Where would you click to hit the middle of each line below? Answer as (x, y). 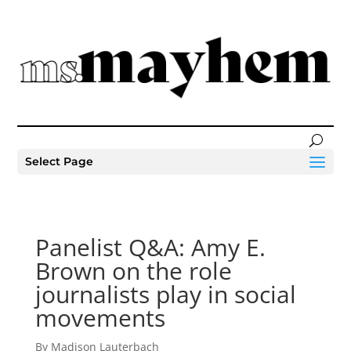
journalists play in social (165, 294)
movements (100, 318)
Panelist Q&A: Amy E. (150, 247)
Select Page (60, 162)
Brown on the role (133, 271)
